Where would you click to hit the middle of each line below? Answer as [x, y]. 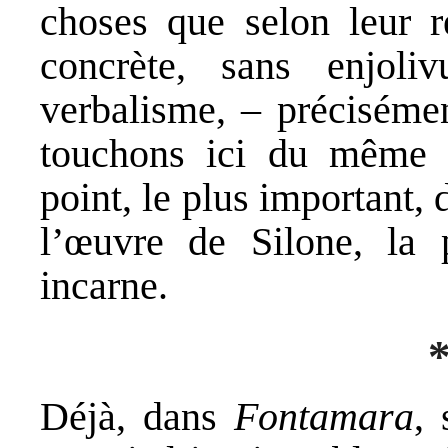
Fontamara [323, 417]
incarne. [104, 285]
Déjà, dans [137, 417]
